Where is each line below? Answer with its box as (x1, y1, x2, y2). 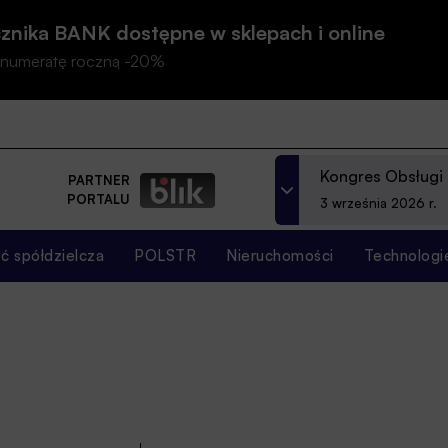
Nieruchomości (226, 245, 334, 265)
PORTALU (67, 191, 130, 208)
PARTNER (68, 172, 130, 189)
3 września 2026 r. (320, 195, 437, 212)
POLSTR (134, 245, 196, 265)
